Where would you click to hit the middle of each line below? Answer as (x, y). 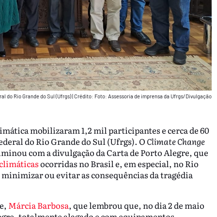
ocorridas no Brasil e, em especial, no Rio (118, 164)
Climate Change (176, 141)
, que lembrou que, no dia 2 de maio (136, 205)
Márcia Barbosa (38, 205)
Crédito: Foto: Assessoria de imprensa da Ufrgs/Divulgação (143, 96)
